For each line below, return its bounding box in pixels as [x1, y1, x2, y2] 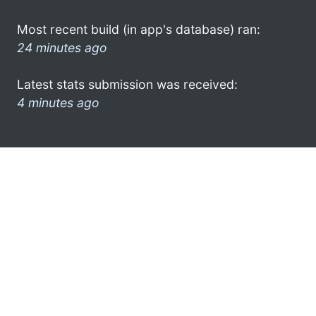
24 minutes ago [17, 39, 107, 55]
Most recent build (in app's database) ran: [17, 21, 260, 37]
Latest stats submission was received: [17, 76, 238, 92]
